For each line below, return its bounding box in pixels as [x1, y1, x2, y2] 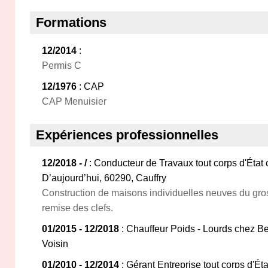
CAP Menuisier [42, 96, 106, 106]
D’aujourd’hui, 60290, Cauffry [42, 173, 166, 183]
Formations [36, 15, 106, 30]
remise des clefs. [42, 203, 113, 213]
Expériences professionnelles [36, 127, 218, 142]
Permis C [42, 60, 81, 71]
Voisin [42, 239, 68, 249]
